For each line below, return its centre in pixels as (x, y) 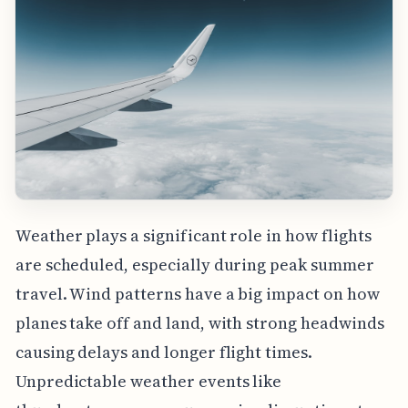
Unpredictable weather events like (148, 381)
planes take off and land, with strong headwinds (199, 322)
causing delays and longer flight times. (163, 352)
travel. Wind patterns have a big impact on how (197, 293)
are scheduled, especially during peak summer (194, 264)
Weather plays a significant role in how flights (193, 235)
